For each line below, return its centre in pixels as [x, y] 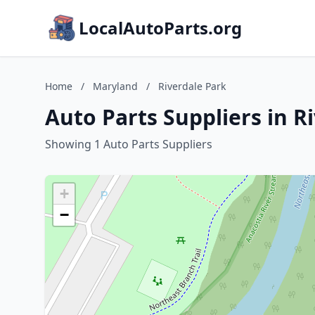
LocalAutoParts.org [160, 28]
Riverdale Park [192, 86]
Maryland [115, 86]
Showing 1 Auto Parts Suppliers [129, 144]
